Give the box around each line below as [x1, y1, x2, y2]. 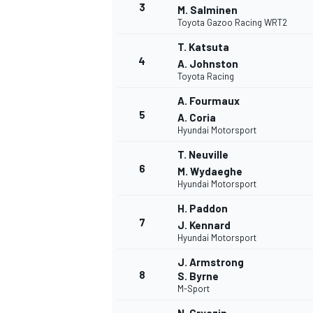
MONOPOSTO [109, 289, 168, 303]
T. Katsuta [177, 41, 229, 54]
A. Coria [177, 111, 216, 124]
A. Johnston [177, 57, 238, 71]
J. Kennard [177, 219, 231, 232]
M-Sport [177, 283, 210, 295]
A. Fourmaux [177, 94, 240, 108]
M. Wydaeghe [177, 165, 242, 178]
